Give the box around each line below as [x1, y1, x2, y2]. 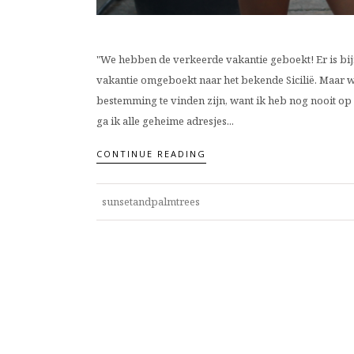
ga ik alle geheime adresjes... [96, 114, 234, 129]
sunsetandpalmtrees [102, 194, 200, 209]
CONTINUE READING [96, 147, 206, 160]
